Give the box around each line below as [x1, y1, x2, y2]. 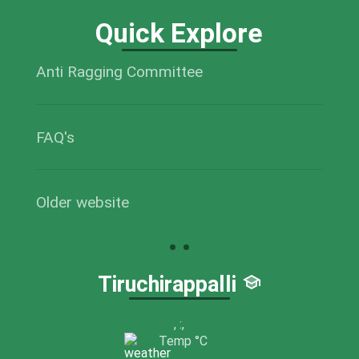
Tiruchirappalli [97, 272, 242, 298]
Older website [35, 192, 129, 212]
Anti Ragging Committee [35, 63, 203, 82]
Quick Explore [95, 17, 264, 49]
